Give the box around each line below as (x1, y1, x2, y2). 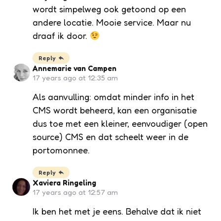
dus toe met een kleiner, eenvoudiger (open (33, 117, 208, 129)
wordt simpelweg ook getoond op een (33, 3, 186, 14)
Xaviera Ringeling (33, 178, 96, 187)
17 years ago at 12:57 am (33, 187, 118, 197)
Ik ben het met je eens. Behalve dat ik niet (33, 205, 201, 217)
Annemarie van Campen (33, 63, 116, 73)
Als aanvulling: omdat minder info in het (33, 91, 194, 102)
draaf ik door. (33, 30, 90, 41)
